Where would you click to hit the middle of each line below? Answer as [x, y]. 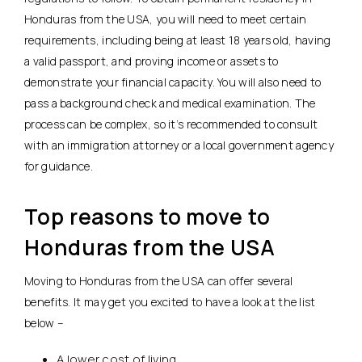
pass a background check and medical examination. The [170, 103]
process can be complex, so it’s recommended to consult [171, 124]
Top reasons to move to [147, 216]
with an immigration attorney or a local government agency [179, 145]
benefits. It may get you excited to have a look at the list [170, 301]
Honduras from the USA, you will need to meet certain [166, 19]
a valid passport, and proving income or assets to [152, 61]
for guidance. [59, 166]
